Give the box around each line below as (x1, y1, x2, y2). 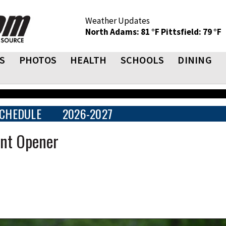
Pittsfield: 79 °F (161, 26, 221, 37)
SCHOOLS (120, 53, 164, 66)
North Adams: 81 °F (85, 26, 161, 37)
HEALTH (70, 53, 107, 66)
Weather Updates (85, 15, 150, 26)
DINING (178, 53, 212, 66)
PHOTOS (19, 53, 56, 66)
